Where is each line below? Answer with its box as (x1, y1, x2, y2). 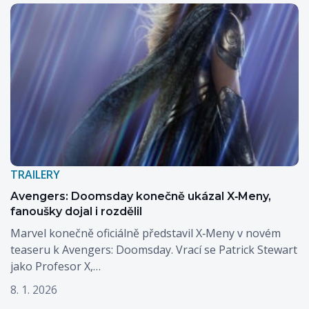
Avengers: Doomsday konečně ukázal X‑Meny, (10, 189, 271, 203)
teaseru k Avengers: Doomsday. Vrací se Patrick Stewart (10, 241, 297, 257)
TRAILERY (10, 166, 60, 182)
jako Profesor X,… (10, 258, 101, 274)
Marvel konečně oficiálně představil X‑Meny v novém (10, 225, 281, 241)
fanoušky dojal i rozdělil (10, 204, 142, 218)
